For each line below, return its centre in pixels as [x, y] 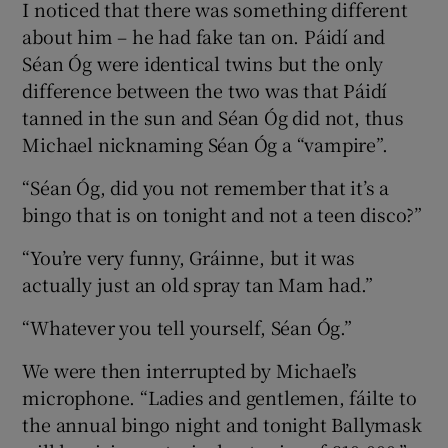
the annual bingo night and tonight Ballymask [222, 424]
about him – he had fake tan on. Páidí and [204, 36]
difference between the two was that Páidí [205, 90]
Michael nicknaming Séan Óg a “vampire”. [205, 144]
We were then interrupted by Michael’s [190, 370]
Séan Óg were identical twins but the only [203, 63]
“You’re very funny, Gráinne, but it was [188, 257]
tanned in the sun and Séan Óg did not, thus [213, 117]
